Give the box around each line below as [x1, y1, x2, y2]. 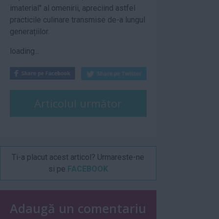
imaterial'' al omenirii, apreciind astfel [10, 3, 135, 13]
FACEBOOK [67, 164, 108, 174]
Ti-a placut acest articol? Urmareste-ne [12, 152, 145, 162]
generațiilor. [10, 26, 49, 36]
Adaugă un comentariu [10, 199, 146, 217]
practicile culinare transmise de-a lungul [10, 15, 145, 24]
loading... [10, 46, 39, 56]
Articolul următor [34, 95, 122, 110]
